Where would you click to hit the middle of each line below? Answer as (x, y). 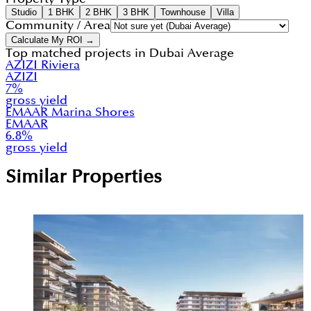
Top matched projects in (77, 53)
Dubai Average (192, 53)
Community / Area (58, 25)
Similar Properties (84, 178)
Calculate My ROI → (53, 40)
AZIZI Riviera (43, 65)
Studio (24, 12)
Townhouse (183, 12)
